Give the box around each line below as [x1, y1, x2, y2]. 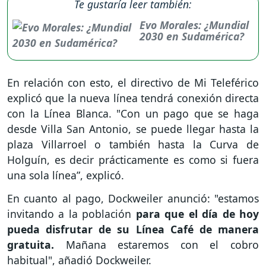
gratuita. [7, 237, 54, 252]
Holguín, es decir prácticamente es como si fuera [7, 153, 259, 167]
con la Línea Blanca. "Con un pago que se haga [7, 106, 259, 121]
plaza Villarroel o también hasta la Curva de [7, 137, 259, 152]
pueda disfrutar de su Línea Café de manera [7, 222, 259, 237]
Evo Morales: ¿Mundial [139, 18, 249, 33]
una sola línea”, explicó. [7, 168, 124, 183]
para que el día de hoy [135, 207, 259, 221]
